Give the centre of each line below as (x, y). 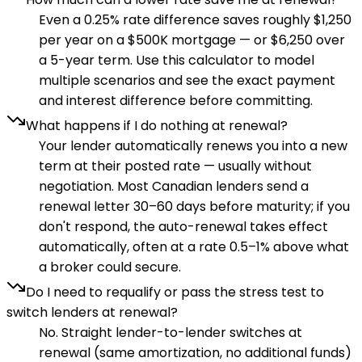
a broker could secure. (110, 267)
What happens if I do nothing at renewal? (157, 126)
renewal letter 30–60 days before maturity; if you (194, 207)
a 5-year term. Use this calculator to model (177, 61)
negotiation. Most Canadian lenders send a (174, 187)
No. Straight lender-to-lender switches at (170, 333)
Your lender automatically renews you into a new (193, 146)
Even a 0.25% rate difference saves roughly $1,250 (195, 20)
